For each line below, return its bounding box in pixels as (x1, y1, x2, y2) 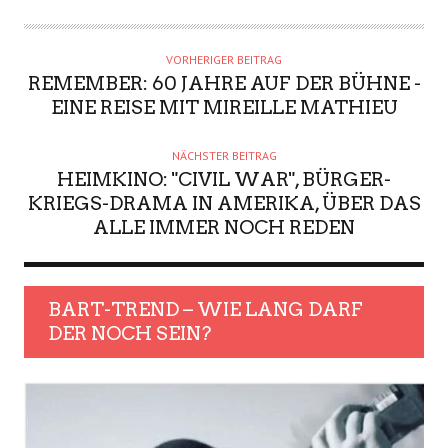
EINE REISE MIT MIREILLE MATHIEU (50, 96, 398, 120)
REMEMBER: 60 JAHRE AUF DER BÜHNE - (27, 72, 421, 96)
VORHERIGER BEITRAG (166, 52, 282, 68)
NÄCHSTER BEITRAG (171, 148, 277, 164)
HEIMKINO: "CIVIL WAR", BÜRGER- (57, 168, 391, 192)
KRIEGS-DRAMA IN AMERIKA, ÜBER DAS (27, 192, 421, 216)
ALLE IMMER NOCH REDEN (93, 216, 355, 240)
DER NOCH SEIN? (48, 322, 211, 346)
